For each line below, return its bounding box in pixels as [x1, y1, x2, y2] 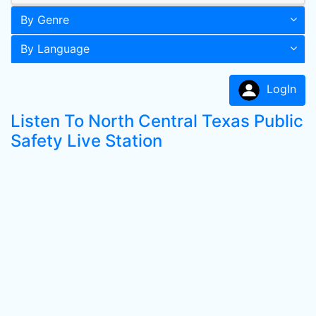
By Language [20, 42, 90, 56]
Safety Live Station [11, 130, 162, 151]
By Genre [20, 13, 69, 27]
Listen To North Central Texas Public [11, 111, 303, 131]
